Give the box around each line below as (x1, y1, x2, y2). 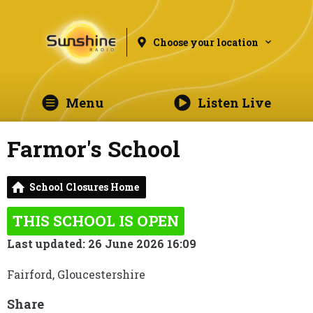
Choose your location (153, 35, 259, 49)
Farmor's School (7, 133, 180, 163)
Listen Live (197, 94, 271, 111)
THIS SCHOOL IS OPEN (13, 211, 179, 231)
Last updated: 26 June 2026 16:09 (7, 236, 196, 251)
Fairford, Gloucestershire (7, 267, 145, 282)
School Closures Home (29, 180, 139, 194)
